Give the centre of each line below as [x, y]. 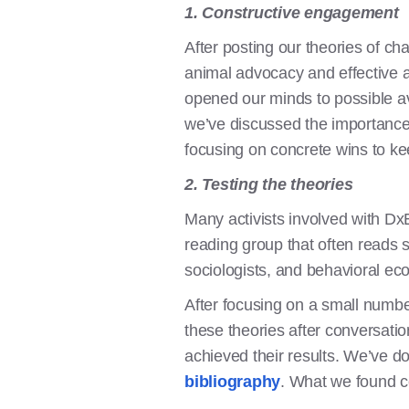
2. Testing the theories [269, 184]
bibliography [232, 382]
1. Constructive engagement [292, 13]
